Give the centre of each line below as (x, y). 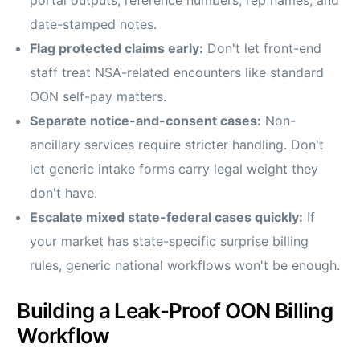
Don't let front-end (263, 49)
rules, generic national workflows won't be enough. (185, 266)
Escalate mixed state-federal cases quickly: (167, 217)
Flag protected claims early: (117, 49)
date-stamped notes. (94, 25)
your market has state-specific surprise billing (170, 241)
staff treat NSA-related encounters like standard (177, 73)
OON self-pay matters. (98, 97)
